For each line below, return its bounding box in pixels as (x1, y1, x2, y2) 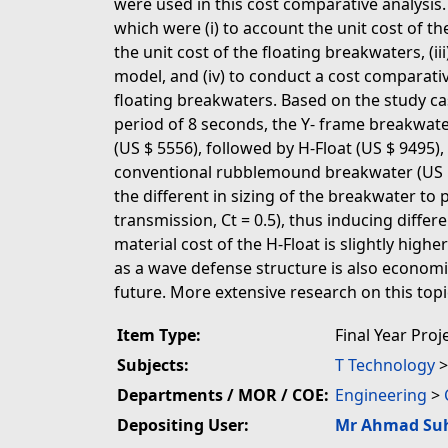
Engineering (335, 384, 427, 406)
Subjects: (117, 354, 189, 376)
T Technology (335, 354, 435, 376)
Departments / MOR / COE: (117, 384, 329, 406)
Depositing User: (117, 414, 249, 436)
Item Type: (117, 324, 201, 346)
